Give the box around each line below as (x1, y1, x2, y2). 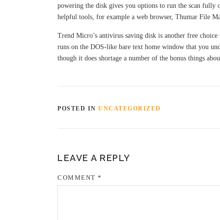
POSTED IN (57, 105, 98, 112)
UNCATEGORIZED (98, 105, 161, 112)
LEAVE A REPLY (57, 153, 131, 163)
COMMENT (57, 174, 98, 181)
